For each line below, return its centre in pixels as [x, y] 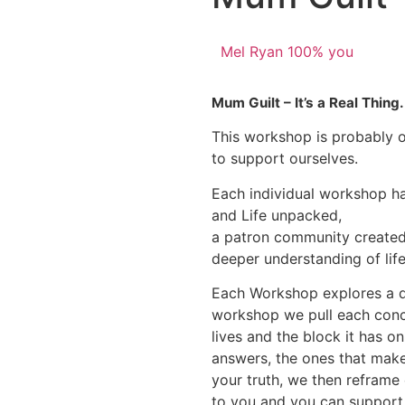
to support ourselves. [285, 159]
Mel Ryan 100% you [287, 52]
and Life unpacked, [277, 215]
